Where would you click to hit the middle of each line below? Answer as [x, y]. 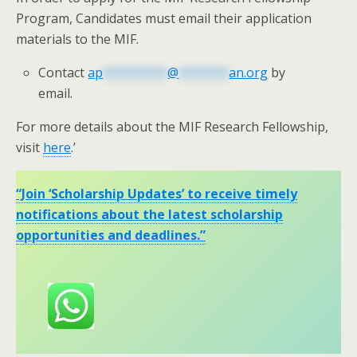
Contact [63, 72]
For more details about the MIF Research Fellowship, [172, 126]
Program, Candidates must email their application [164, 18]
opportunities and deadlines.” [111, 235]
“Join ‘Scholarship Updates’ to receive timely [157, 193]
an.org [249, 72]
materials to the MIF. [77, 39]
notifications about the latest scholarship [149, 214]
